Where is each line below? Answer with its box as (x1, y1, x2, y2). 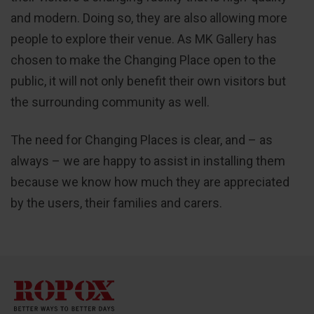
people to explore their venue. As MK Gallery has (11, 32, 277, 47)
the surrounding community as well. (11, 95, 210, 110)
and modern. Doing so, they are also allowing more (11, 11, 287, 26)
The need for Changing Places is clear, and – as (11, 132, 273, 148)
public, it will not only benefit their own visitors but (11, 74, 286, 89)
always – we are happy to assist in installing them (11, 153, 285, 169)
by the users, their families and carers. (11, 196, 222, 211)
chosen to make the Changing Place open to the (11, 53, 276, 68)
